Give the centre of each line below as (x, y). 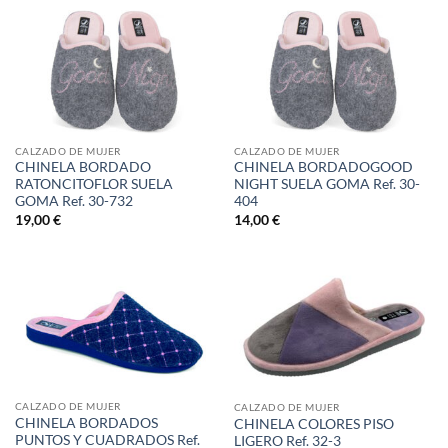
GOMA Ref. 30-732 (73, 201)
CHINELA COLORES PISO (313, 423)
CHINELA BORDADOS (86, 422)
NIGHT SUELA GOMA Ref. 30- (326, 184)
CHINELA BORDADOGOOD (323, 167)
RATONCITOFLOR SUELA (93, 184)
